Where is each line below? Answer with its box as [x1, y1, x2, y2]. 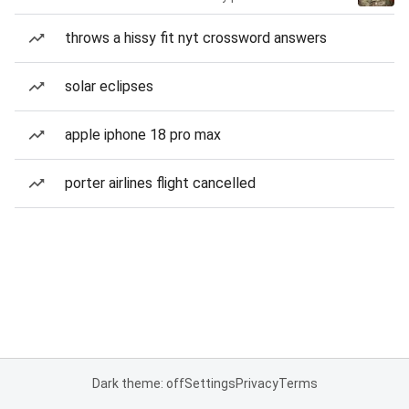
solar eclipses [65, 78, 153, 95]
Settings [184, 376, 236, 391]
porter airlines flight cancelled [65, 174, 256, 192]
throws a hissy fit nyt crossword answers [65, 29, 327, 47]
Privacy [235, 376, 278, 391]
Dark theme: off [91, 376, 184, 391]
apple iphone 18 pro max [65, 126, 221, 143]
